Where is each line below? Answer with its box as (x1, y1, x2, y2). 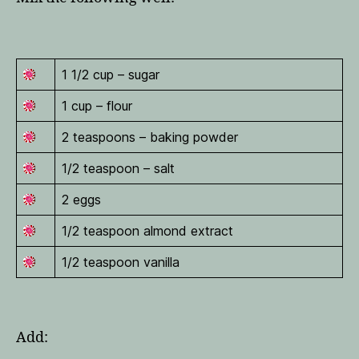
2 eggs (62, 191, 101, 208)
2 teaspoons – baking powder (62, 128, 238, 145)
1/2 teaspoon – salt (62, 159, 175, 176)
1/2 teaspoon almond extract (62, 222, 233, 239)
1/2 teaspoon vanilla (62, 253, 179, 270)
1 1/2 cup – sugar (62, 66, 159, 83)
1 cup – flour (62, 97, 132, 114)
